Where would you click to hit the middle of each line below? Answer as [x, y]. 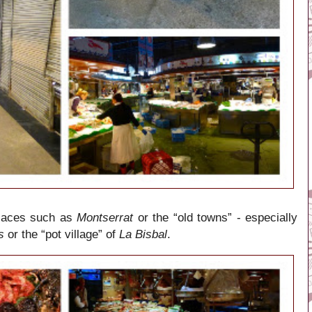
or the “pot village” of [62, 234]
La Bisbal [143, 234]
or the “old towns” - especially [216, 217]
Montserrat [105, 217]
